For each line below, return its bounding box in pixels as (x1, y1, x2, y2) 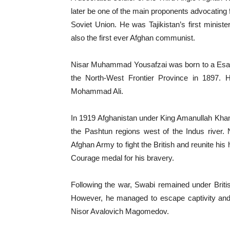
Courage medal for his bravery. (71, 154, 174, 162)
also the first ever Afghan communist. (71, 33, 195, 42)
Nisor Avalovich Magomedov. (71, 207, 169, 216)
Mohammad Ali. (71, 87, 123, 95)
